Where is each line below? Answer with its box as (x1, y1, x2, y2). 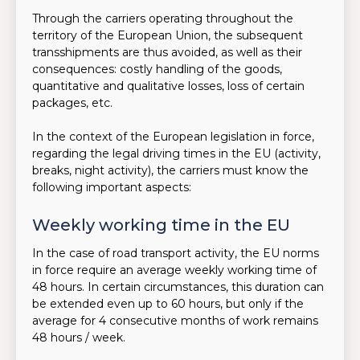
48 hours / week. (32, 330, 125, 345)
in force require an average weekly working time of (32, 263, 317, 277)
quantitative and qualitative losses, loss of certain (32, 79, 305, 93)
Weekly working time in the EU (32, 215, 290, 235)
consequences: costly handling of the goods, (32, 62, 282, 76)
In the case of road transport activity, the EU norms (32, 246, 319, 260)
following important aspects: (32, 180, 191, 194)
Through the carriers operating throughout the (32, 11, 293, 26)
